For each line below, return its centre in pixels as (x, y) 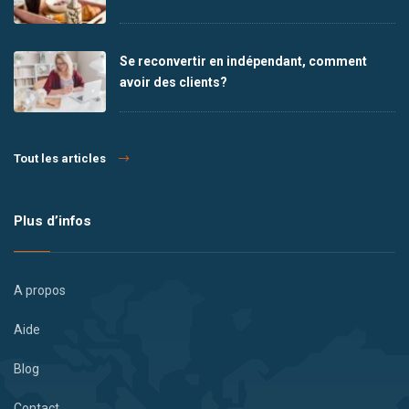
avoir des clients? (173, 82)
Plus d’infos (52, 220)
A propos (40, 290)
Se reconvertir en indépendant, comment (243, 61)
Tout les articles (60, 158)
